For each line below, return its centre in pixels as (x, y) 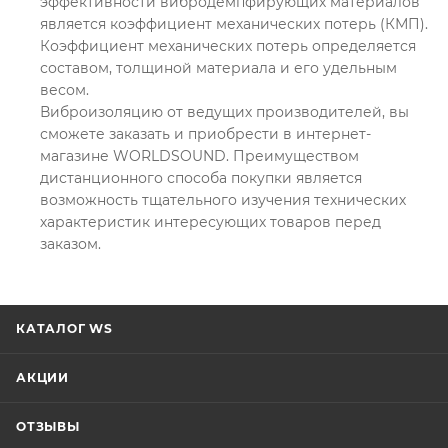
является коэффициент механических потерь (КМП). (234, 24)
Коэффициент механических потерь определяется (228, 46)
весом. (64, 90)
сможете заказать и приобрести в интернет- (205, 134)
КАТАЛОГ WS (64, 328)
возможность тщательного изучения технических (223, 200)
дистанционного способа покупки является (201, 178)
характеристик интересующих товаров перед (210, 222)
